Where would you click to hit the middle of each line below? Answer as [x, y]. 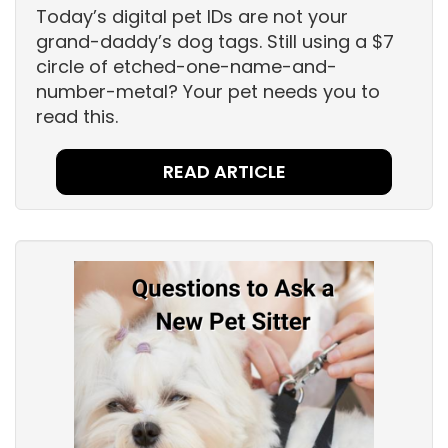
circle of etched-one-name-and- [186, 67]
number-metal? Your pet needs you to [208, 92]
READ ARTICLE [224, 172]
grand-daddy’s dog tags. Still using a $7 [215, 42]
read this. [77, 117]
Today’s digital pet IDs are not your [192, 17]
